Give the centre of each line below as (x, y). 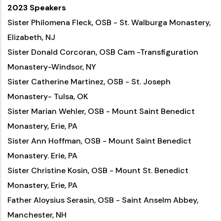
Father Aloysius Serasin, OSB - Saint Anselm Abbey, (103, 200)
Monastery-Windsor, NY (52, 67)
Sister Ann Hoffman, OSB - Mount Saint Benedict (99, 141)
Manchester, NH (37, 215)
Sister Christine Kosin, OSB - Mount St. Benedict (98, 170)
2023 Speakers (37, 8)
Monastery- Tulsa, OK (48, 96)
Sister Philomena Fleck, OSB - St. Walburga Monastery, (109, 22)
